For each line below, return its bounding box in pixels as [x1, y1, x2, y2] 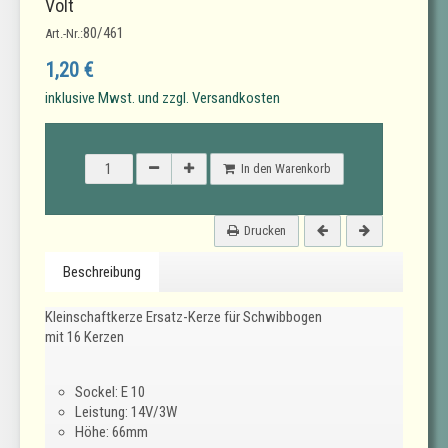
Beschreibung [63, 262, 141, 281]
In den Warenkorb [240, 160, 331, 176]
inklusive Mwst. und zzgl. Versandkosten [45, 88, 280, 107]
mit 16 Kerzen [45, 327, 124, 346]
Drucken [244, 222, 286, 238]
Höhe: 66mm [75, 422, 148, 441]
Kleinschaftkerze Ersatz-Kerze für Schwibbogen [45, 307, 322, 326]
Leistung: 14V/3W [75, 402, 177, 421]
